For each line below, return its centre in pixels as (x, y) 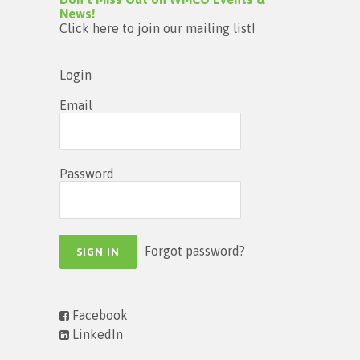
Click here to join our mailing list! (157, 28)
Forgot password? (195, 250)
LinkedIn (96, 334)
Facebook (98, 315)
